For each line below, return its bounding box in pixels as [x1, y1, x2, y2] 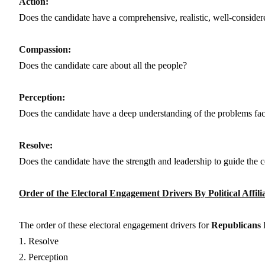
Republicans [211, 219, 261, 230]
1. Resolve [19, 235, 59, 246]
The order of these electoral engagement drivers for [19, 219, 211, 230]
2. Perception [19, 251, 68, 262]
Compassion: [19, 44, 71, 54]
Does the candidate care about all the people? [19, 60, 187, 70]
